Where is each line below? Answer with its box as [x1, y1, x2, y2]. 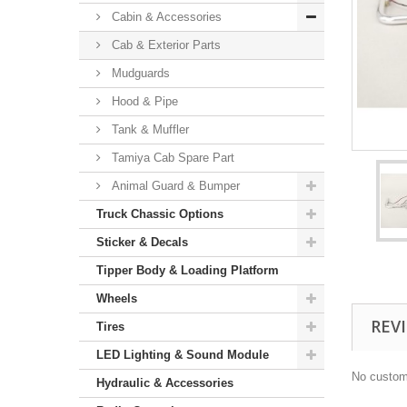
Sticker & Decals [96, 235, 188, 249]
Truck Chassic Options [96, 207, 223, 221]
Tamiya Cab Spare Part [108, 151, 234, 164]
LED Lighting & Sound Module [96, 348, 269, 362]
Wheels [96, 292, 137, 305]
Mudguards [108, 66, 170, 80]
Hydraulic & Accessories [96, 376, 233, 390]
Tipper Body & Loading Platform [96, 263, 279, 277]
